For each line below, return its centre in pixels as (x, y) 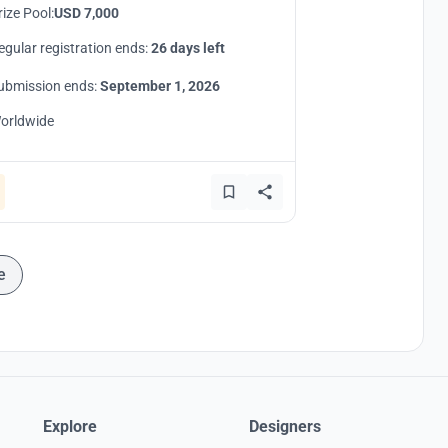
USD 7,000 (86, 13)
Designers (285, 426)
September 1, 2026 (160, 86)
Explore (69, 426)
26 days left (188, 48)
